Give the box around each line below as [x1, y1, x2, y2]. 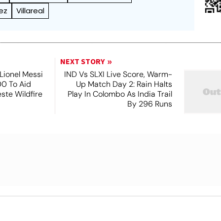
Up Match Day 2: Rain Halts [75, 79, 172, 89]
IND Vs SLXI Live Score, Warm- [64, 69, 172, 79]
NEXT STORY [60, 56, 105, 67]
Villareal [16, 5, 45, 16]
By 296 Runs [127, 99, 172, 109]
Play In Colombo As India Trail [67, 89, 172, 99]
